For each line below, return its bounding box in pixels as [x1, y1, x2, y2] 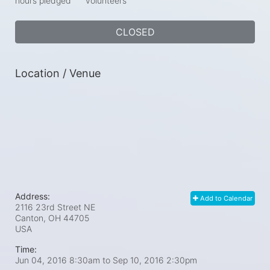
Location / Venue [15, 67, 101, 80]
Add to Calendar [198, 194, 253, 202]
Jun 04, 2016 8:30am [15, 255, 102, 265]
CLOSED [115, 26, 155, 38]
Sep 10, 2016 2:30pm [113, 255, 197, 265]
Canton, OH [15, 213, 61, 223]
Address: [15, 191, 50, 201]
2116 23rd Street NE [15, 202, 95, 212]
